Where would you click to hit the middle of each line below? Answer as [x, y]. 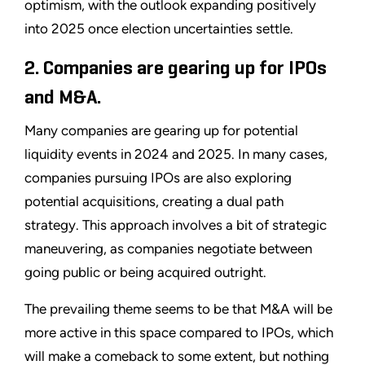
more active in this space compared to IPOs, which [179, 333]
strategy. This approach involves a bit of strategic [176, 225]
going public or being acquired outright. [145, 273]
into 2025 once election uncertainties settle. [159, 29]
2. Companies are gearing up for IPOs [176, 69]
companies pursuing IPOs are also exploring [158, 178]
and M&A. [63, 98]
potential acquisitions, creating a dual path [154, 202]
